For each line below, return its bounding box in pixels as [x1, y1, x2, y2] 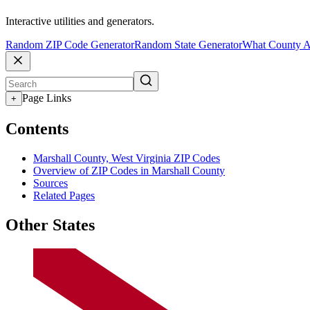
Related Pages [33, 189, 95, 201]
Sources [33, 176, 68, 189]
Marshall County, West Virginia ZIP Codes [33, 152, 220, 164]
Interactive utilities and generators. [6, 15, 154, 28]
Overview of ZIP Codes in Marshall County [33, 164, 225, 176]
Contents [6, 120, 69, 138]
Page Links [22, 92, 71, 104]
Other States [6, 215, 95, 234]
